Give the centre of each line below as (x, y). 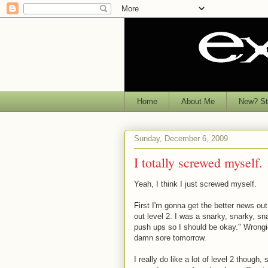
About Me (198, 101)
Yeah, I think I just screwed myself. (195, 184)
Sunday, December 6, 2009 (181, 139)
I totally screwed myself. (198, 162)
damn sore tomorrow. (170, 237)
